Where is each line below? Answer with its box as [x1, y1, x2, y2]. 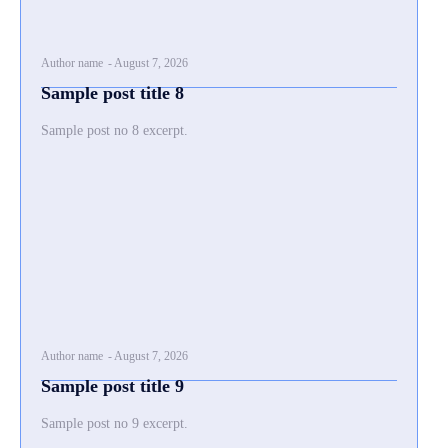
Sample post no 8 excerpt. [41, 123, 188, 138]
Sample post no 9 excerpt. [41, 416, 188, 431]
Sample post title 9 [41, 376, 184, 396]
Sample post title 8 [41, 83, 184, 103]
